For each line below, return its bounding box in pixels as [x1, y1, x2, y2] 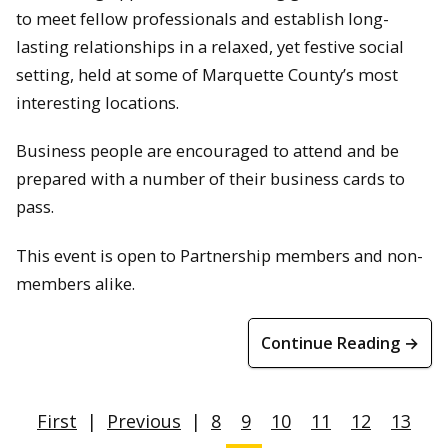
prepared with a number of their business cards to [16, 167, 405, 191]
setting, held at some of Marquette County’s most [16, 62, 398, 86]
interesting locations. [16, 90, 179, 114]
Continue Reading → [261, 331, 419, 354]
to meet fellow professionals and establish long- [16, 6, 389, 30]
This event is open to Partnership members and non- [16, 243, 423, 267]
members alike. [16, 271, 135, 295]
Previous [107, 408, 181, 433]
